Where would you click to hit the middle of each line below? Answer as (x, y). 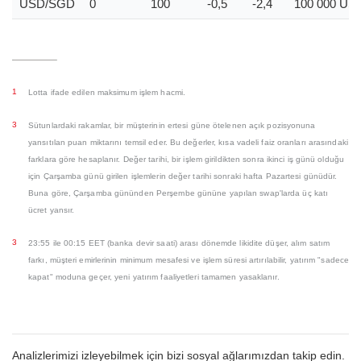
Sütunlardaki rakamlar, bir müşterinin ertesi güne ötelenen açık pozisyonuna (172, 125)
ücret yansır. (52, 210)
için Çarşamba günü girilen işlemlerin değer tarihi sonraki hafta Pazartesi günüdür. (183, 176)
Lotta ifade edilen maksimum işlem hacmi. (107, 92)
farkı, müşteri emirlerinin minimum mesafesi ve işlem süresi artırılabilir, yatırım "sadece (189, 260)
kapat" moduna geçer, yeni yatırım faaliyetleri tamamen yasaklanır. (154, 277)
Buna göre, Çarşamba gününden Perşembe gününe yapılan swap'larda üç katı (178, 193)
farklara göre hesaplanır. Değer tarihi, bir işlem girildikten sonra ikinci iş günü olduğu (186, 159)
